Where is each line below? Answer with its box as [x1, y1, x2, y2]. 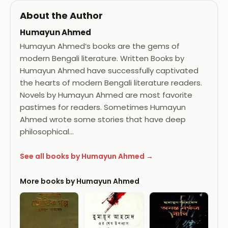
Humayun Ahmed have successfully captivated [20, 65, 198, 76]
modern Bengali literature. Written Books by [20, 53, 184, 64]
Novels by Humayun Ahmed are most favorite [20, 90, 192, 101]
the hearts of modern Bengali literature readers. [20, 77, 202, 89]
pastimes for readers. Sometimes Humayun [20, 102, 186, 113]
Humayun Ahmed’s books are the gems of [20, 41, 180, 52]
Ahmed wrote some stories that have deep [20, 114, 186, 125]
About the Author [20, 9, 103, 22]
